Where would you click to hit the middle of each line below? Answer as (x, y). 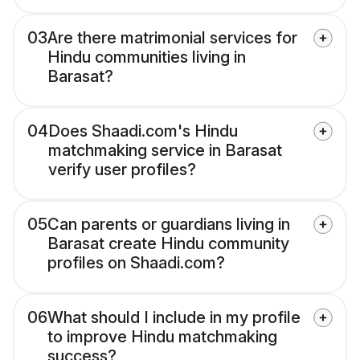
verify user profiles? (122, 170)
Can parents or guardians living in (169, 225)
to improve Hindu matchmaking (162, 337)
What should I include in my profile (174, 318)
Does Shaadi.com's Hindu (143, 131)
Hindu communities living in (147, 57)
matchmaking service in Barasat (165, 151)
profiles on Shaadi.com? (136, 263)
